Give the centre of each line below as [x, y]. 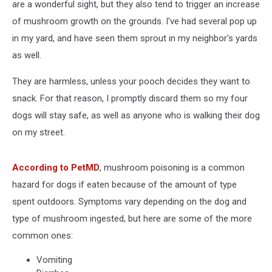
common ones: [42, 236]
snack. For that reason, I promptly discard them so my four [130, 98]
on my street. [39, 132]
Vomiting [54, 260]
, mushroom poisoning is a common [172, 168]
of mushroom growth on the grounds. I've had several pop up [134, 21]
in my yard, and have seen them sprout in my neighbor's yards [135, 38]
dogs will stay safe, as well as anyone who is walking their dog [136, 115]
